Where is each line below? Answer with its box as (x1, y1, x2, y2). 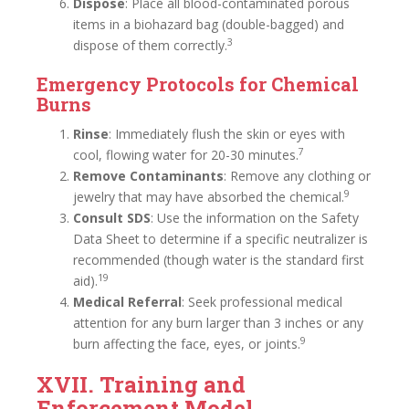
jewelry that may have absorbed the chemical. (73, 188, 344, 205)
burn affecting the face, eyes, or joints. (73, 335, 300, 352)
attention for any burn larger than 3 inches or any (73, 314, 363, 331)
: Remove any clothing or (224, 167, 371, 184)
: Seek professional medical (182, 293, 342, 310)
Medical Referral (73, 293, 182, 310)
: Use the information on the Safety (151, 209, 359, 226)
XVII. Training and (37, 370, 246, 399)
